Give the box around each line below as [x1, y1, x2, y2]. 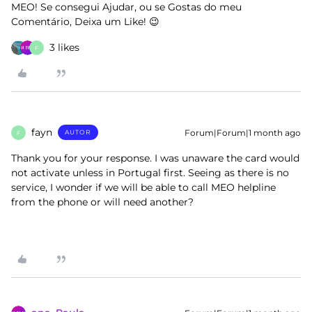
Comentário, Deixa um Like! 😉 [11, 15, 159, 29]
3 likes [49, 41, 79, 54]
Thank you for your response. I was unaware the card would [11, 152, 299, 165]
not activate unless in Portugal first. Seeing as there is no [11, 166, 289, 180]
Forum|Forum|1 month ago [185, 127, 301, 139]
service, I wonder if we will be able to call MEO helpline [11, 181, 276, 194]
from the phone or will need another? [11, 196, 196, 209]
